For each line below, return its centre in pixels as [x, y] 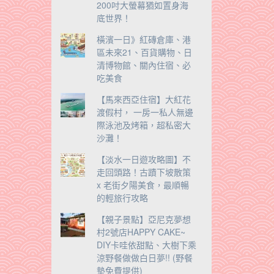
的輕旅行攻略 [122, 198]
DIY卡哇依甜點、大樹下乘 [146, 245]
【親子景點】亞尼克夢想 [143, 219]
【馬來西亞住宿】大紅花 [143, 99]
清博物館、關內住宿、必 [143, 65]
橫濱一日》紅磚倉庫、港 [143, 39]
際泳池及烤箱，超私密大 [143, 125]
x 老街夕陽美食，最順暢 [143, 185]
